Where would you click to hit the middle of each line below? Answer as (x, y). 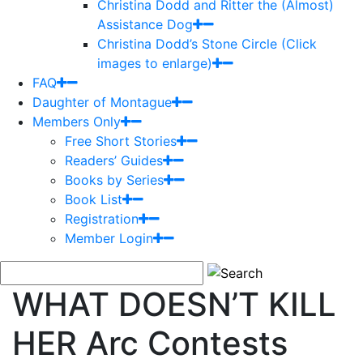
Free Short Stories (121, 141)
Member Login (109, 238)
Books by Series (114, 179)
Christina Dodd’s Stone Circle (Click (207, 43)
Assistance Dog (145, 24)
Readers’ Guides (114, 160)
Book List (94, 199)
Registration (102, 218)
